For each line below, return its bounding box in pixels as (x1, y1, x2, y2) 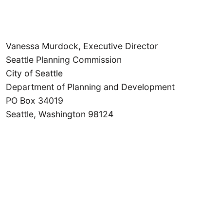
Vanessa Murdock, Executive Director (6, 40, 158, 51)
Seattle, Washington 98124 (6, 109, 113, 119)
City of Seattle (6, 68, 63, 78)
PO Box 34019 (6, 95, 63, 106)
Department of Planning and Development (6, 81, 175, 92)
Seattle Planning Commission (6, 54, 122, 65)
